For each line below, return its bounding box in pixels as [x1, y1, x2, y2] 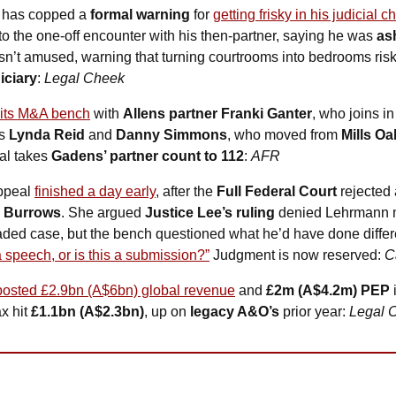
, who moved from [227, 126, 341, 142]
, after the [156, 183, 217, 199]
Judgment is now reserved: [209, 247, 385, 263]
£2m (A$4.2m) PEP [266, 282, 390, 298]
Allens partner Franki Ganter [123, 105, 312, 121]
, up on [144, 303, 190, 319]
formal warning [90, 6, 190, 22]
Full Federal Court [217, 183, 337, 199]
